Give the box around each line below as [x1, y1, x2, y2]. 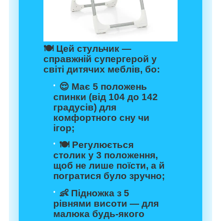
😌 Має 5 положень [59, 81, 147, 92]
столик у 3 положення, [53, 150, 158, 161]
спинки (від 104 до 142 [53, 91, 158, 102]
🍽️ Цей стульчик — [43, 43, 131, 54]
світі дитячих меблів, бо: [43, 64, 160, 75]
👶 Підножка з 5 [59, 187, 129, 198]
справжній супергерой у [43, 54, 157, 65]
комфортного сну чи [53, 112, 149, 123]
